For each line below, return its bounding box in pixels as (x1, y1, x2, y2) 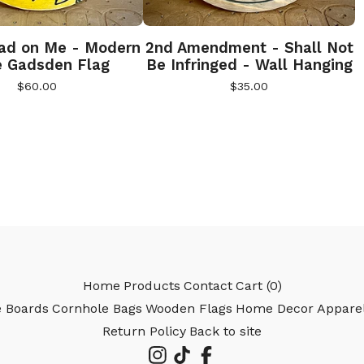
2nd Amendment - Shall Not (145, 39, 353, 56)
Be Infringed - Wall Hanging (145, 56, 353, 73)
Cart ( (235, 278, 270, 293)
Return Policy (102, 323, 186, 339)
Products (123, 278, 180, 293)
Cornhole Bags (52, 301, 142, 316)
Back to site (189, 323, 262, 339)
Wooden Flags (145, 301, 232, 316)
